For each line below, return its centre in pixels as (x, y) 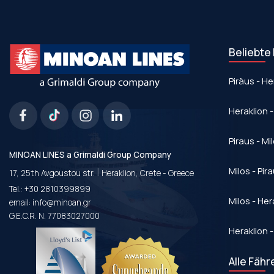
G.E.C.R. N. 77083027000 (54, 216)
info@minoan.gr (62, 202)
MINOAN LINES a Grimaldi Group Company (90, 155)
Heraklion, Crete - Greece (147, 173)
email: (21, 202)
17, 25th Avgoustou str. (53, 173)
